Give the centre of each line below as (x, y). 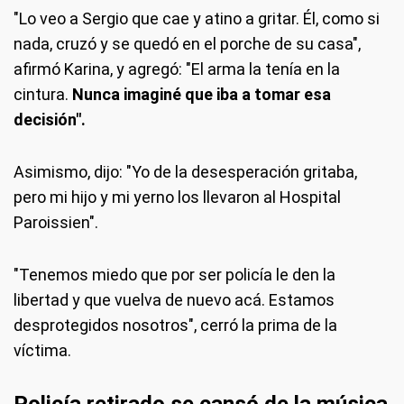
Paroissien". (56, 222)
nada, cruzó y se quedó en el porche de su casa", (187, 44)
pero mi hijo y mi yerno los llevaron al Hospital (177, 197)
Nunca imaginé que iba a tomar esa (202, 94)
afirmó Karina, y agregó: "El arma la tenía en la (177, 69)
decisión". (50, 119)
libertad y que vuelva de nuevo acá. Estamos (174, 300)
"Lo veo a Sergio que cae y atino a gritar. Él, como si (197, 18)
